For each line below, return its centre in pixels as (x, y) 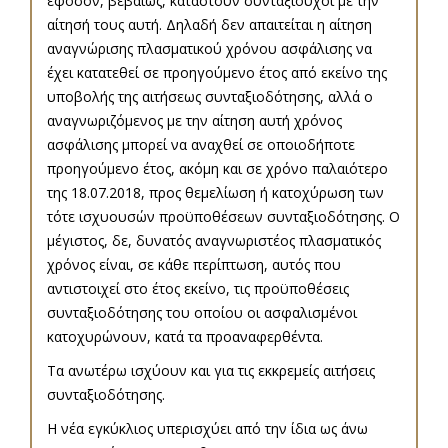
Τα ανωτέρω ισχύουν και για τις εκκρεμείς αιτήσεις (211, 371)
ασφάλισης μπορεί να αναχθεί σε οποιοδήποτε (201, 145)
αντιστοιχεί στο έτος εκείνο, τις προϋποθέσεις (198, 289)
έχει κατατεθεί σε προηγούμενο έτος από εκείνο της (217, 73)
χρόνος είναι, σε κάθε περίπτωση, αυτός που (194, 265)
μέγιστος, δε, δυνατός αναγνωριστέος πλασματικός (214, 241)
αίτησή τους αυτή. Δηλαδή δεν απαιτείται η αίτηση (209, 25)
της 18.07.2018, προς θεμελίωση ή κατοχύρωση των (215, 193)
